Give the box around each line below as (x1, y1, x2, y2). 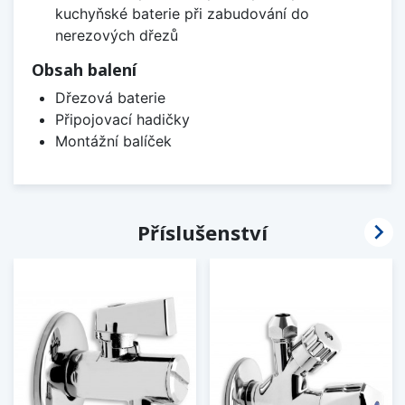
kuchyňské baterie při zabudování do (54, 4, 309, 23)
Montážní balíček (54, 131, 172, 150)
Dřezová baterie (54, 88, 165, 107)
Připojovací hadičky (54, 109, 190, 128)
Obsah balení (32, 58, 137, 80)
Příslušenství (137, 218, 268, 246)
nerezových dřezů (54, 25, 178, 44)
